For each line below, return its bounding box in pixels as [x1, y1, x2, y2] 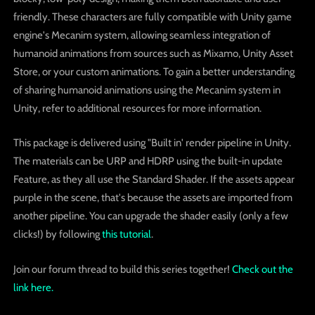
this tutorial [101, 228, 151, 241]
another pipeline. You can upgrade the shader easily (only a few [13, 210, 288, 223]
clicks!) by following [13, 228, 100, 241]
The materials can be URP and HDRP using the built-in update [13, 155, 283, 168]
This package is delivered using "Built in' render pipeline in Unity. [13, 136, 291, 150]
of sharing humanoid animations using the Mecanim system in [13, 83, 281, 96]
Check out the [231, 262, 293, 276]
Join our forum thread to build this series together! [13, 262, 230, 276]
